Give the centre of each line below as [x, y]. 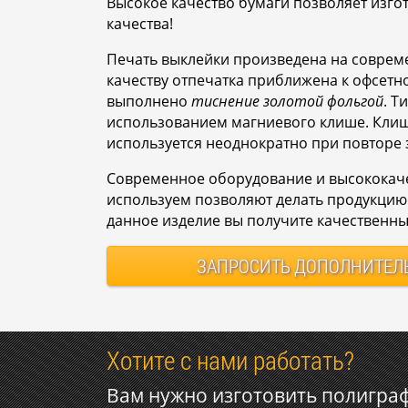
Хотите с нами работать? [230, 360]
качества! [140, 23]
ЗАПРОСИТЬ [243, 265]
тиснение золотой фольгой [287, 101]
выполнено [149, 101]
